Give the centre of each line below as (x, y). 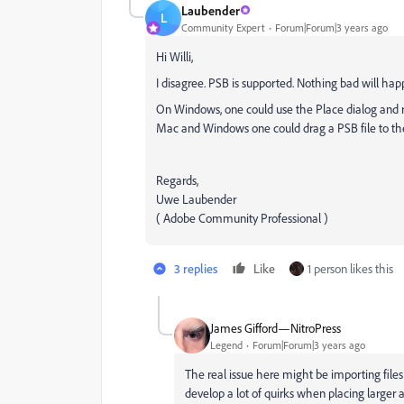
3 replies (196, 269)
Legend (226, 344)
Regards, (177, 180)
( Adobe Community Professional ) (242, 218)
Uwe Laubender (196, 199)
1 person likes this (350, 269)
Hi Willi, (174, 57)
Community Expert (223, 27)
